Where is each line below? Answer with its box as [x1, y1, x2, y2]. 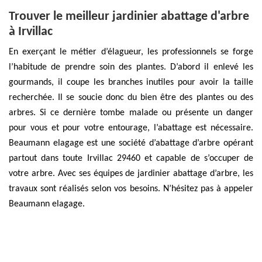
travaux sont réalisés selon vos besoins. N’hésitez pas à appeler [9, 184, 253, 194]
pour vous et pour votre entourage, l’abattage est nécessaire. [9, 123, 253, 133]
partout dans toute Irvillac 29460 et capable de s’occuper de [9, 153, 253, 163]
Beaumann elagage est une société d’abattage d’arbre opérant [9, 138, 253, 148]
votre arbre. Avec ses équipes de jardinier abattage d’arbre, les [9, 168, 253, 178]
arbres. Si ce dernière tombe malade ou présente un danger [9, 108, 253, 118]
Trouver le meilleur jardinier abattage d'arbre [9, 9, 249, 23]
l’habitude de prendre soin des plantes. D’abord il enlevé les [9, 62, 253, 72]
